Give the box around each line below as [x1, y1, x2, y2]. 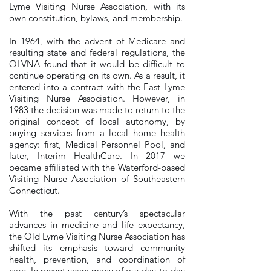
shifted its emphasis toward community [9, 242, 185, 253]
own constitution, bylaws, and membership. [9, 12, 183, 24]
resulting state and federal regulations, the [9, 47, 185, 58]
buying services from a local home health [9, 127, 185, 139]
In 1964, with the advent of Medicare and [9, 35, 185, 47]
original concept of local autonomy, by [9, 116, 185, 127]
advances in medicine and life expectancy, [9, 219, 185, 230]
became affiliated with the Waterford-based [9, 162, 185, 173]
